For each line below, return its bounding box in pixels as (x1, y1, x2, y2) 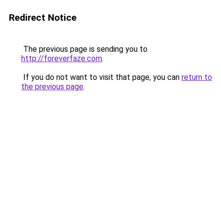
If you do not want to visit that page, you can (21, 73, 182, 82)
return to (182, 73, 212, 82)
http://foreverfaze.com (21, 54, 102, 63)
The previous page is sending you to (21, 44, 147, 54)
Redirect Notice (9, 12, 76, 23)
